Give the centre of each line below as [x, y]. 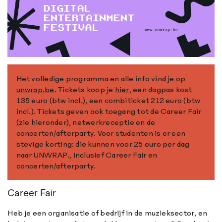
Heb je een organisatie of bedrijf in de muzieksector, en [108, 213]
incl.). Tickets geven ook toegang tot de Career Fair [109, 111]
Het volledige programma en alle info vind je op [101, 78]
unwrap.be [35, 89]
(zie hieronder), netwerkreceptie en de [86, 122]
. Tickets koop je [84, 89]
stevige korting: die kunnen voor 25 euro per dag [103, 144]
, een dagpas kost [161, 89]
